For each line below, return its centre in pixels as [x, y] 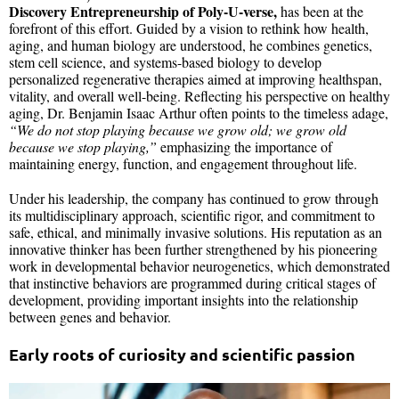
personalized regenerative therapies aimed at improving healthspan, [195, 78]
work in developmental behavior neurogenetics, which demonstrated [199, 265]
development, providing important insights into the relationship [183, 299]
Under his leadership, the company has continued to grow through [194, 198]
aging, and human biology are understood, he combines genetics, [191, 45]
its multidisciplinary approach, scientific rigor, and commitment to [192, 215]
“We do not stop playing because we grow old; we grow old [178, 129]
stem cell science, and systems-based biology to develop [165, 61]
